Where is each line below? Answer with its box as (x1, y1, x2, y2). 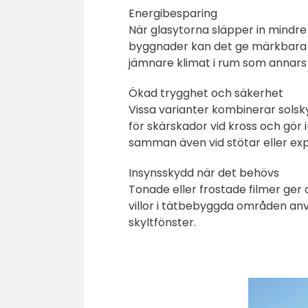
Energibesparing (129, 5, 217, 21)
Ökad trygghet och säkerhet (129, 85, 283, 101)
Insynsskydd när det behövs (129, 165, 279, 181)
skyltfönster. (129, 214, 196, 230)
